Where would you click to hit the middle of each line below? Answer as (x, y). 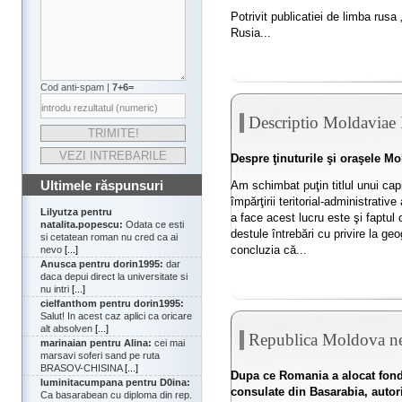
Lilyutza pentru (76, 212)
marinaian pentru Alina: (96, 343)
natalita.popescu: (82, 225)
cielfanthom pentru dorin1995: (112, 304)
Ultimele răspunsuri (102, 186)
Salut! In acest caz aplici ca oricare (116, 316)
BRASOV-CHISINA (83, 368)
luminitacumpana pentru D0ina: (115, 383)
